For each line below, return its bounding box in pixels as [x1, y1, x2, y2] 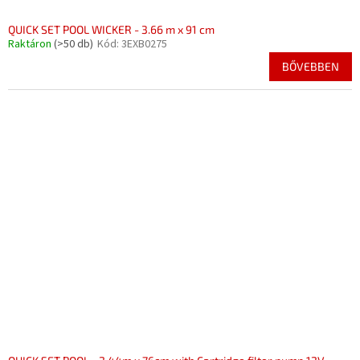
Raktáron [8, 36, 54, 53]
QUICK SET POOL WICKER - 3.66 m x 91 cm [8, 22, 215, 37]
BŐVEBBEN [282, 59, 339, 74]
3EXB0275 [121, 36, 167, 53]
